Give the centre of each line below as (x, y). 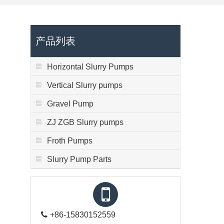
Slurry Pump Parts (79, 159)
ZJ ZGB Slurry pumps (85, 122)
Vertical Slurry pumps (85, 85)
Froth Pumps (70, 141)
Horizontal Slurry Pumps (90, 67)
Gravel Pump (70, 104)
